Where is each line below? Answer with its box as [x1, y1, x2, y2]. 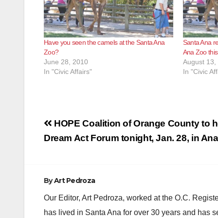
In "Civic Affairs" [44, 67, 92, 75]
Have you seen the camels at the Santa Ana [44, 38, 165, 46]
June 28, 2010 [44, 57, 88, 66]
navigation [43, 131, 122, 151]
